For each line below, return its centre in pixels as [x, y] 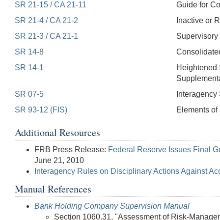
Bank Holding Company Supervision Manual [112, 206]
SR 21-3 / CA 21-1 [46, 36]
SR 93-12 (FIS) [41, 110]
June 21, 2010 [59, 160]
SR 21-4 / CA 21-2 [46, 20]
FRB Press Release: [71, 149]
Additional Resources [57, 132]
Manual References [53, 189]
